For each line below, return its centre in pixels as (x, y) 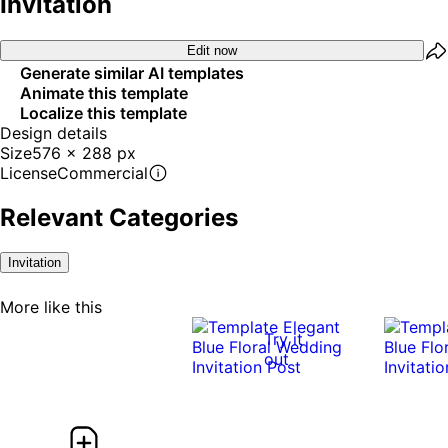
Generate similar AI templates (132, 72)
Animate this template (104, 92)
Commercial (102, 172)
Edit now (212, 51)
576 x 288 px (84, 152)
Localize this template (103, 112)
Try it (283, 338)
